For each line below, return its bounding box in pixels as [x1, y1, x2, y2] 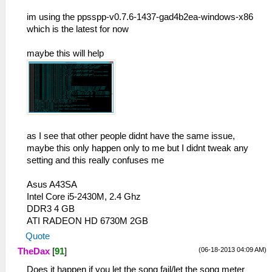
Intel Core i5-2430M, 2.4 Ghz [27, 192, 141, 202]
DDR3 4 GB [27, 204, 75, 214]
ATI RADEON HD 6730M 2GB [27, 216, 148, 226]
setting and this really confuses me [27, 155, 164, 166]
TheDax [18, 246, 50, 257]
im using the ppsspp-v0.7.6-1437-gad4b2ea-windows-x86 [27, 12, 253, 22]
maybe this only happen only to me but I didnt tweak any [27, 143, 248, 154]
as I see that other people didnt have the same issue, [27, 131, 235, 141]
